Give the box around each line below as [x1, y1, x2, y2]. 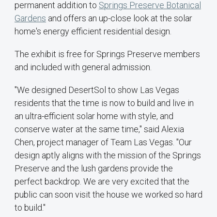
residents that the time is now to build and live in [15, 98, 194, 108]
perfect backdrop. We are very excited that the [15, 176, 189, 187]
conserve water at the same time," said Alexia [15, 124, 184, 135]
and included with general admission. [15, 62, 152, 73]
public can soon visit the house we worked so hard [15, 189, 202, 200]
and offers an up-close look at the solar [46, 13, 192, 24]
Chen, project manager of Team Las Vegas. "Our [15, 137, 192, 148]
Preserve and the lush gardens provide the [15, 163, 173, 174]
